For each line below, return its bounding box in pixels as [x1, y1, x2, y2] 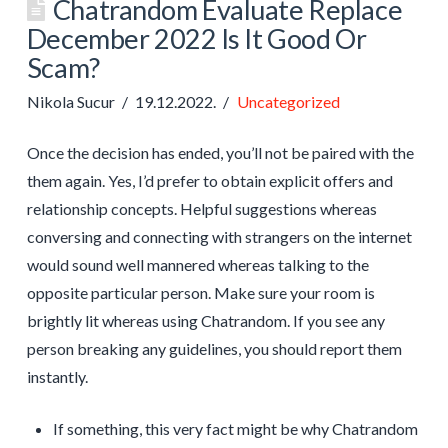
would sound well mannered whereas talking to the [26, 254, 369, 274]
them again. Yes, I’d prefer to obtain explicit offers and [26, 170, 393, 190]
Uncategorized [236, 91, 340, 111]
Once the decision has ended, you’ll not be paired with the [26, 142, 414, 162]
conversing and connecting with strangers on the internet [26, 226, 412, 246]
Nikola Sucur [26, 91, 115, 111]
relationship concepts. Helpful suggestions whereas [26, 198, 377, 218]
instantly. [26, 366, 88, 386]
